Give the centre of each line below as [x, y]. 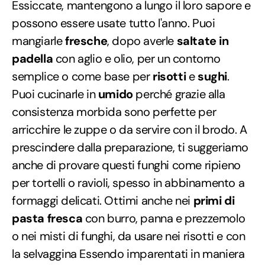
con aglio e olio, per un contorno [137, 58]
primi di [214, 200]
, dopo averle [142, 41]
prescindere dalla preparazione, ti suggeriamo [130, 147]
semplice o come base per [83, 76]
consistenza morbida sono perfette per [114, 112]
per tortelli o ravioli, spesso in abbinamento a [128, 182]
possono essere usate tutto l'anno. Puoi [114, 23]
